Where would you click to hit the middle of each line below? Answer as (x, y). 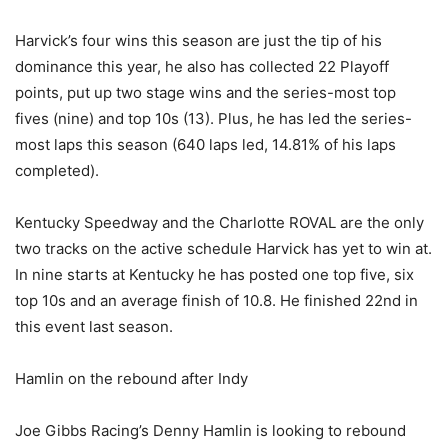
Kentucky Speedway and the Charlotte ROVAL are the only (219, 222)
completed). (57, 170)
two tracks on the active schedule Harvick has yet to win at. (223, 248)
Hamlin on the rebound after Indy (131, 378)
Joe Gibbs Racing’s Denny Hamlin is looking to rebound (210, 430)
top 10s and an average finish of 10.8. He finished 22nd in (216, 300)
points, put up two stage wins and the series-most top (205, 92)
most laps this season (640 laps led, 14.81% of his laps (205, 144)
